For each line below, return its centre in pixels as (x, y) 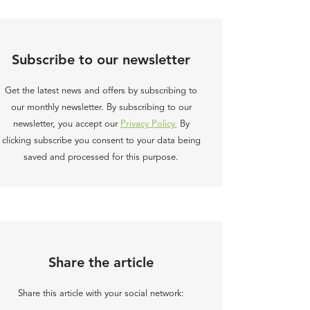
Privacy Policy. (148, 124)
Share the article (101, 264)
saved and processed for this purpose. (101, 157)
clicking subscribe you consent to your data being (101, 141)
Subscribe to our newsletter (101, 61)
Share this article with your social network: (101, 294)
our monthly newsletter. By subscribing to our (101, 108)
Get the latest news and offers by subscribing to (101, 91)
